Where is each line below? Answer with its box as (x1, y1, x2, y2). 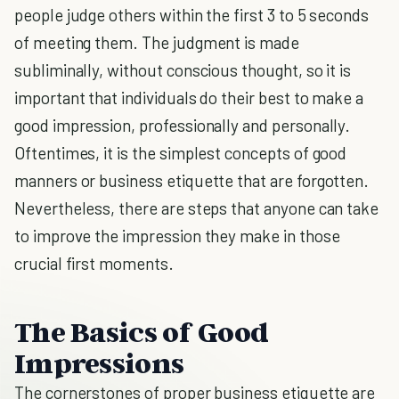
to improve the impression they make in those (14, 225, 340, 246)
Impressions (14, 346, 184, 379)
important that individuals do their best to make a (14, 87, 364, 108)
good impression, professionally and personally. (14, 115, 351, 135)
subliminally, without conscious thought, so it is (14, 60, 352, 80)
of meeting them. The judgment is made (14, 32, 299, 53)
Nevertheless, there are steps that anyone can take (14, 198, 379, 218)
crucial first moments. (14, 253, 174, 273)
